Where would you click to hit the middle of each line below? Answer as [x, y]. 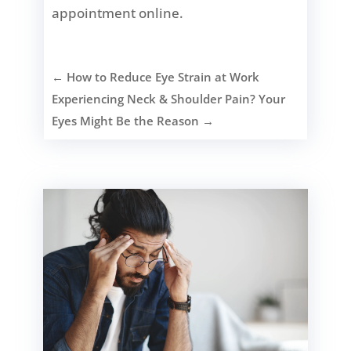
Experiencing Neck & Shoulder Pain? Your [169, 98]
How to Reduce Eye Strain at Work [163, 76]
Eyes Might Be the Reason [126, 120]
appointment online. [118, 13]
